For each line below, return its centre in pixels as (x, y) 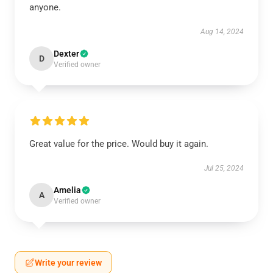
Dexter (66, 54)
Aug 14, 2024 (222, 32)
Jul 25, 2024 (224, 168)
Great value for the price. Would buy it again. (119, 144)
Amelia (67, 190)
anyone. (45, 7)
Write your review (68, 263)
